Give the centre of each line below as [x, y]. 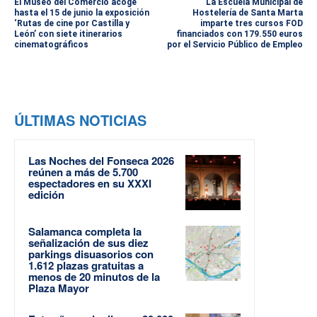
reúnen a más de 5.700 [83, 172]
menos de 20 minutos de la [94, 277]
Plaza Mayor [59, 288]
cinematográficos [51, 45]
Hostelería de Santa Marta [247, 13]
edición [46, 195]
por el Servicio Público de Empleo [235, 45]
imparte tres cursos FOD [251, 24]
